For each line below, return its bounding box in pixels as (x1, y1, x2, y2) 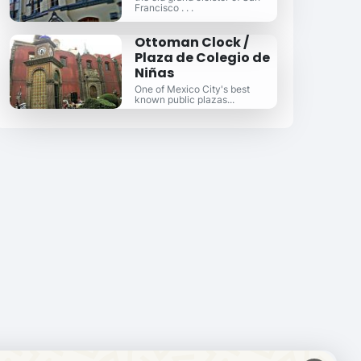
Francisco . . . (135, 2, 194, 14)
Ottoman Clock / (135, 33, 250, 52)
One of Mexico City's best (135, 83, 251, 95)
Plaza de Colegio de (135, 48, 271, 67)
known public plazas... (135, 93, 235, 106)
